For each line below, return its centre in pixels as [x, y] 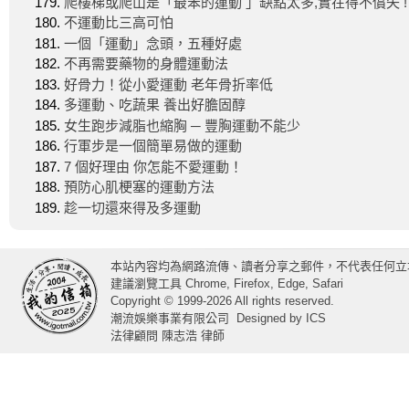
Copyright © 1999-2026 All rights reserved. [222, 301]
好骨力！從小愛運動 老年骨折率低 [168, 84]
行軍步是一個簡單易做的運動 [153, 146]
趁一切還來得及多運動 [132, 207]
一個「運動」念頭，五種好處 [153, 43]
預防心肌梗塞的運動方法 [139, 187]
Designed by [267, 318]
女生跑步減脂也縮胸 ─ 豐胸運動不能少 [182, 125]
